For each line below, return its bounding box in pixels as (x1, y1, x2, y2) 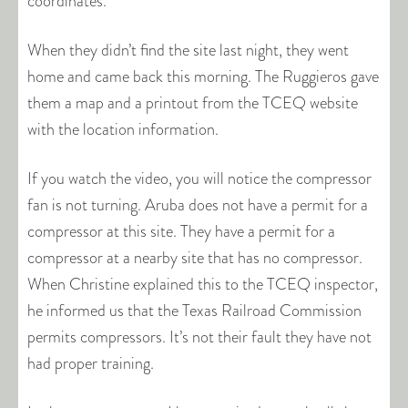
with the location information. (27, 117, 219, 141)
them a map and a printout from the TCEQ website (27, 91, 358, 115)
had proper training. (27, 352, 154, 375)
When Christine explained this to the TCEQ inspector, (27, 272, 378, 296)
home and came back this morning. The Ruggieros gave (27, 65, 379, 88)
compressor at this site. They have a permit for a (27, 219, 335, 243)
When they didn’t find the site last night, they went (27, 38, 349, 62)
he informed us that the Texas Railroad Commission (27, 299, 362, 322)
